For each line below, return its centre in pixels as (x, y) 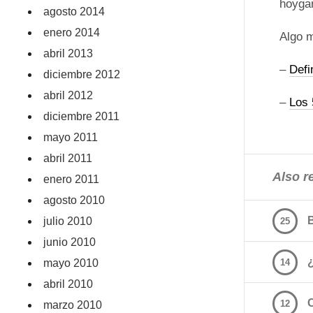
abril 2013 (68, 53)
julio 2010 (68, 221)
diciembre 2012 (82, 74)
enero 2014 (72, 32)
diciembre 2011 (82, 116)
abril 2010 (68, 284)
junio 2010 (70, 242)
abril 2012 (68, 95)
